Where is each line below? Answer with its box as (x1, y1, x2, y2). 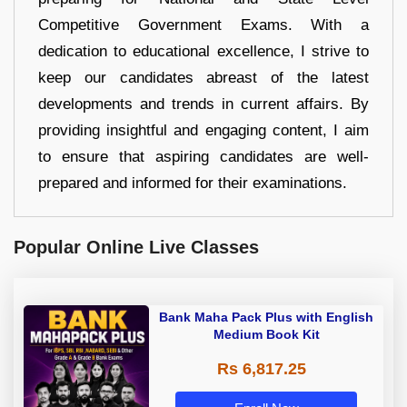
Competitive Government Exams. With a (38, 15, 369, 34)
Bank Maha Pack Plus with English (159, 309, 373, 324)
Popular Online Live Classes (14, 236, 259, 257)
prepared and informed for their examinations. (38, 174, 347, 192)
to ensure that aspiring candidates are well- (38, 147, 369, 165)
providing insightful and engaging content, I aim (38, 121, 369, 139)
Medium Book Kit (213, 326, 320, 342)
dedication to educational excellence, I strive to (38, 42, 369, 60)
